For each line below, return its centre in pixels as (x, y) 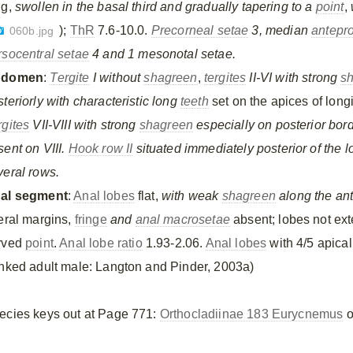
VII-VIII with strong (86, 125)
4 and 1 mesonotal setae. (164, 54)
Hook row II (100, 149)
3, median (282, 30)
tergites (225, 78)
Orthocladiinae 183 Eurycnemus (251, 314)
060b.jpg (32, 31)
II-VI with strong (295, 78)
